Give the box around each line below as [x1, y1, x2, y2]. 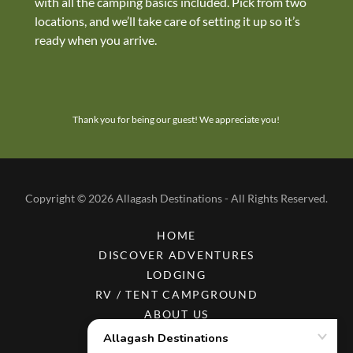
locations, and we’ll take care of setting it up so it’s [35, 13, 300, 28]
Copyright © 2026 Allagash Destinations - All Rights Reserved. [25, 191, 328, 205]
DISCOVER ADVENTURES [98, 248, 255, 262]
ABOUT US [144, 307, 209, 321]
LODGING [147, 268, 206, 281]
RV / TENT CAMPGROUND [95, 288, 258, 301]
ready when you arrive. [35, 32, 159, 47]
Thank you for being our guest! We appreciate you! [72, 113, 281, 125]
